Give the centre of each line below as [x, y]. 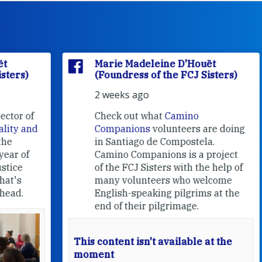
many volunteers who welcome [134, 180]
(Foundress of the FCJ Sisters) [136, 75]
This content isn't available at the [123, 241]
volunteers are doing [168, 128]
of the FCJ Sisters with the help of [139, 167]
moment [64, 254]
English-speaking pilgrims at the [137, 193]
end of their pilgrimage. [117, 206]
